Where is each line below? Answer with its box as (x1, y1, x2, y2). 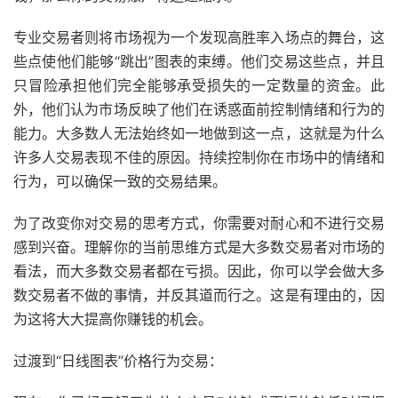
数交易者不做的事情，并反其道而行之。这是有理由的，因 (13, 285, 385, 304)
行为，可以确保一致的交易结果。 (13, 171, 227, 190)
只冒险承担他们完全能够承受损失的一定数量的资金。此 (13, 76, 385, 94)
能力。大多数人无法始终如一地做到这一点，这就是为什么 (13, 123, 385, 142)
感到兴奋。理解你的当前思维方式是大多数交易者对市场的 (13, 237, 385, 256)
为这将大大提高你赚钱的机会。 (13, 309, 212, 328)
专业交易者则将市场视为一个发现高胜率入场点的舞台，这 (13, 28, 385, 46)
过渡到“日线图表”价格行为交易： (13, 351, 223, 370)
